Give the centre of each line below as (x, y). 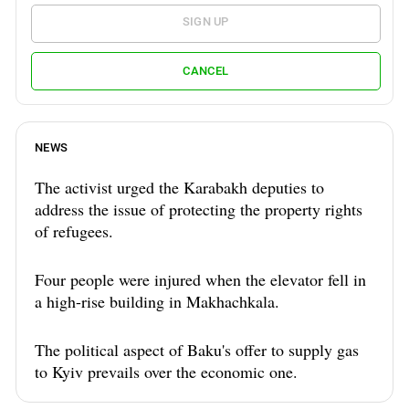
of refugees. (74, 231)
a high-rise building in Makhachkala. (157, 301)
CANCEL (206, 71)
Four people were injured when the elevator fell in (200, 279)
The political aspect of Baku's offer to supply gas (197, 349)
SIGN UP (205, 21)
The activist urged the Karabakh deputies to (179, 187)
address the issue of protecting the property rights (199, 209)
